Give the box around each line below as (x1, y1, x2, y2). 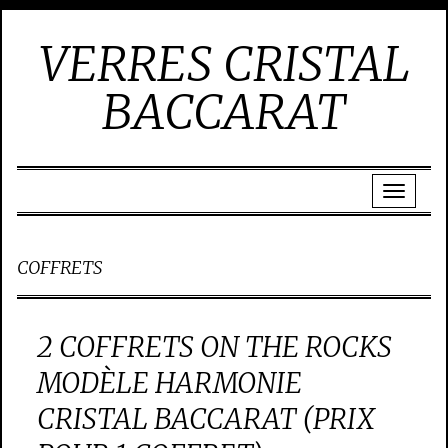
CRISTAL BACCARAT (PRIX (37, 401, 375, 437)
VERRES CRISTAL (38, 34, 410, 94)
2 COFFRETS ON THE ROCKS (37, 329, 392, 365)
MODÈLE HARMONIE (37, 365, 302, 401)
